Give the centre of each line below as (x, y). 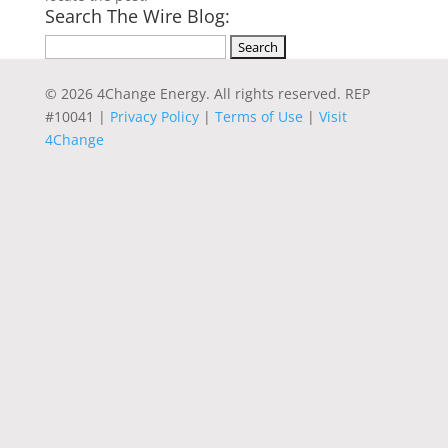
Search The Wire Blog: (137, 16)
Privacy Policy (154, 116)
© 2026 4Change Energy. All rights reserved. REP (207, 93)
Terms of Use (258, 116)
